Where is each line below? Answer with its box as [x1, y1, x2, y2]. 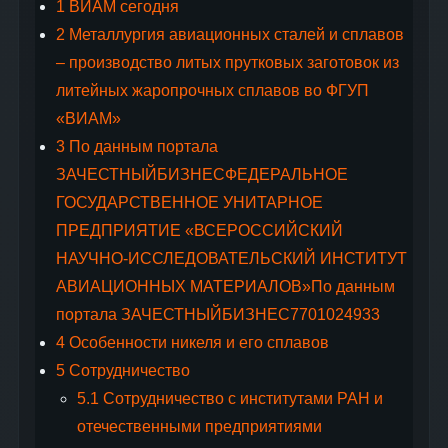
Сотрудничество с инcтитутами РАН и [98, 390, 383, 408]
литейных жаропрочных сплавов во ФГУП [55, 82, 369, 100]
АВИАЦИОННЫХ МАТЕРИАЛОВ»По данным [55, 278, 395, 296]
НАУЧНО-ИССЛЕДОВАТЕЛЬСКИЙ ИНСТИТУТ [55, 250, 407, 268]
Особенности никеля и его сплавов [64, 334, 329, 352]
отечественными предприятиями [76, 418, 322, 436]
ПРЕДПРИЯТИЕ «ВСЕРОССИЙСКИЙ [55, 222, 343, 240]
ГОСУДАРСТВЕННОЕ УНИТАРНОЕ [55, 194, 323, 212]
